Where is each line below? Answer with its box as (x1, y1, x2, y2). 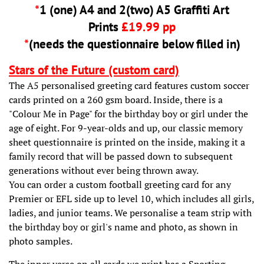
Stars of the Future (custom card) (9, 61, 179, 78)
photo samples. (9, 234, 72, 247)
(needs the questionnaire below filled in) (28, 35, 240, 52)
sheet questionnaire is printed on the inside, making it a (9, 135, 245, 148)
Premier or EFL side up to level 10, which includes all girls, (9, 192, 254, 205)
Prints (88, 18, 121, 35)
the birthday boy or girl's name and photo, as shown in (9, 220, 238, 233)
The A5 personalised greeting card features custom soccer (9, 78, 249, 92)
